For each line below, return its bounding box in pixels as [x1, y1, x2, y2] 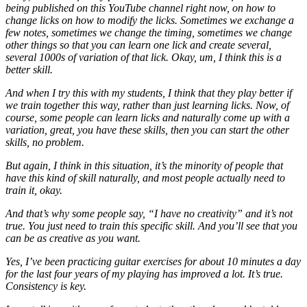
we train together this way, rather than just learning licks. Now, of [5, 99, 289, 111]
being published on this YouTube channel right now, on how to [5, 1, 275, 14]
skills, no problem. [5, 136, 84, 148]
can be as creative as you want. [5, 232, 140, 244]
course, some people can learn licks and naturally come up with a [5, 111, 290, 123]
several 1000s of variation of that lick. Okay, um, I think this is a [5, 51, 282, 63]
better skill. [5, 63, 53, 75]
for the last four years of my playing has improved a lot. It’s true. [5, 267, 283, 280]
